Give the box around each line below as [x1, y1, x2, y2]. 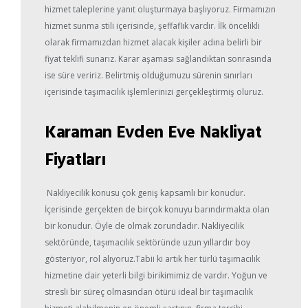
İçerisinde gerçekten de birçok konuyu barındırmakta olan [45, 203, 269, 216]
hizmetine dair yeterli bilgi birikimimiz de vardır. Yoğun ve [45, 269, 267, 282]
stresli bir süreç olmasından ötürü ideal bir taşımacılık [45, 286, 253, 298]
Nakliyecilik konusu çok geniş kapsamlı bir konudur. [45, 187, 245, 199]
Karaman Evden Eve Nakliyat [45, 118, 262, 144]
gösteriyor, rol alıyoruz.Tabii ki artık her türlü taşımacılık [45, 253, 260, 265]
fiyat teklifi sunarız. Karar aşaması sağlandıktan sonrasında [45, 53, 272, 65]
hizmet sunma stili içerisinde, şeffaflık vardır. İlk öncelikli [45, 20, 260, 32]
